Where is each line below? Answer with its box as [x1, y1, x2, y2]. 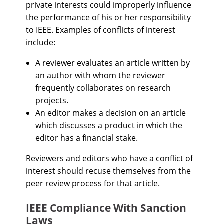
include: [26, 37, 57, 48]
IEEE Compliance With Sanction [26, 201, 186, 215]
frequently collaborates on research [35, 82, 171, 93]
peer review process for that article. [26, 178, 160, 189]
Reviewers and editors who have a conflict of [26, 153, 193, 164]
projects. [35, 95, 69, 106]
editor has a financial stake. [35, 132, 138, 143]
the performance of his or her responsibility [26, 12, 191, 23]
